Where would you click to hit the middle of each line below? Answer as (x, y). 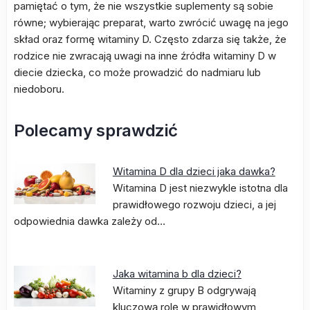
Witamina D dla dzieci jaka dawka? (194, 171)
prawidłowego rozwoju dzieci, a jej (194, 204)
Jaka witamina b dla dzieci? (177, 274)
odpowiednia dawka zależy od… (90, 221)
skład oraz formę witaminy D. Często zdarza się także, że (150, 39)
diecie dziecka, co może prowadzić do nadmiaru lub (137, 72)
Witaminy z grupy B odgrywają (184, 290)
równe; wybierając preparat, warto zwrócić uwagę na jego (151, 22)
